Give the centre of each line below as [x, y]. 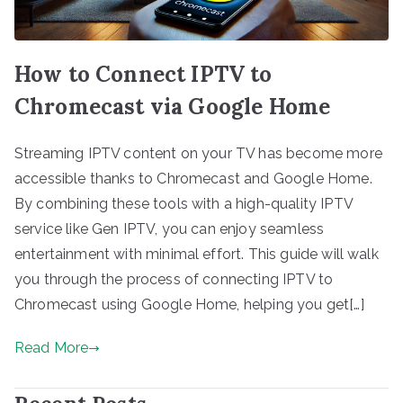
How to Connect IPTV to [143, 75]
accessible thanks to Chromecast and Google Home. [193, 179]
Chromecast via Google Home [173, 107]
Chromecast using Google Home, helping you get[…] [189, 305]
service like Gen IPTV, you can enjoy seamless [170, 229]
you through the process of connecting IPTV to [174, 280]
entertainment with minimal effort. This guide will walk [197, 255]
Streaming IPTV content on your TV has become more [198, 154]
